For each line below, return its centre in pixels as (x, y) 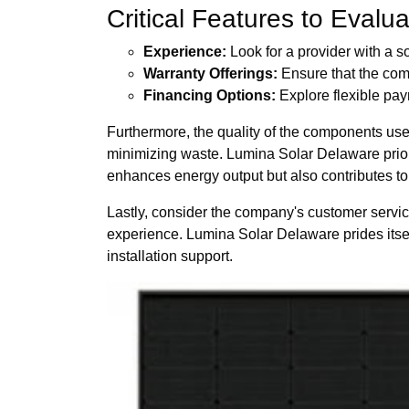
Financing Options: (210, 95)
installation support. (170, 256)
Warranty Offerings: (210, 73)
